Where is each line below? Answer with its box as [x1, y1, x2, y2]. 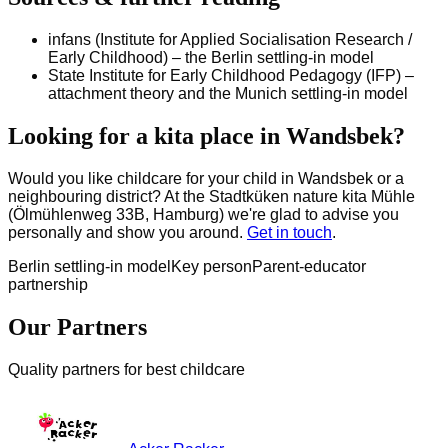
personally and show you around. [8, 224, 247, 242]
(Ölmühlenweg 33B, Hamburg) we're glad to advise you [8, 206, 399, 224]
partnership [8, 276, 88, 294]
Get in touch [247, 224, 332, 242]
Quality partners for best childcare [8, 360, 245, 378]
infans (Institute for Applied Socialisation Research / [48, 31, 412, 49]
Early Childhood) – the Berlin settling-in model [48, 49, 374, 67]
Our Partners [8, 313, 147, 340]
